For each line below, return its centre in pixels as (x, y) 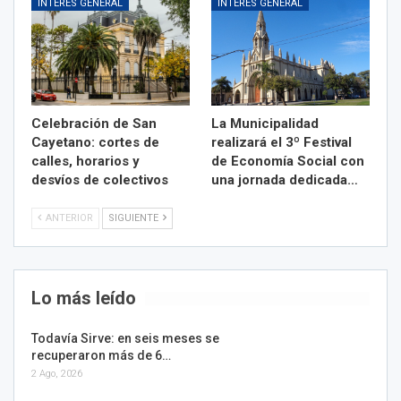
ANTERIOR (68, 218)
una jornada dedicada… (285, 179)
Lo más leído (84, 298)
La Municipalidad (265, 123)
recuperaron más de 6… (101, 355)
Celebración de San (94, 123)
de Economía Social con (288, 161)
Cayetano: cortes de (95, 142)
